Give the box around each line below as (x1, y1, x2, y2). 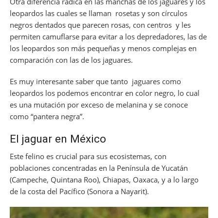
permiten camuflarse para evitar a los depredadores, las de (10, 31, 207, 41)
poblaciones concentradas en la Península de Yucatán (10, 163, 188, 173)
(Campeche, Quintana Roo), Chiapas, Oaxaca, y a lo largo (10, 174, 199, 184)
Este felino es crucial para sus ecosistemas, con (10, 151, 166, 161)
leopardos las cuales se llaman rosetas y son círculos (10, 8, 187, 18)
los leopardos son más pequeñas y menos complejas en (10, 43, 197, 53)
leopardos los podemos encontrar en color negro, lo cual (10, 88, 200, 98)
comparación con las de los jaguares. (10, 54, 133, 65)
